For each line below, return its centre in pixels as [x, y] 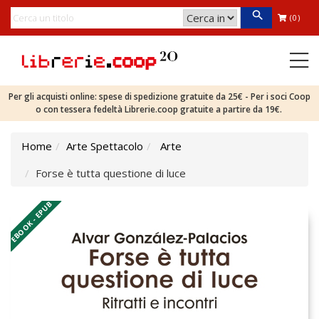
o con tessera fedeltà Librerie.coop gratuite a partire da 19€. [159, 109]
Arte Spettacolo [105, 146]
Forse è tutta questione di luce [111, 173]
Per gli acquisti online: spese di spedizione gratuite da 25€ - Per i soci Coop [159, 96]
